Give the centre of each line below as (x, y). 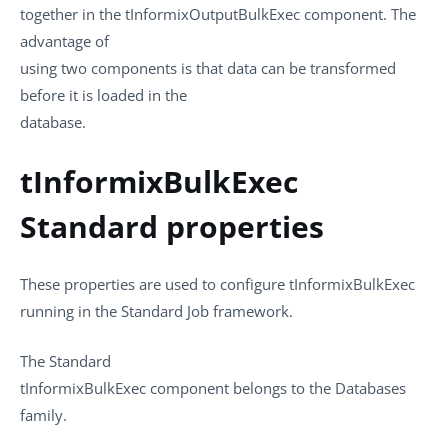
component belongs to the (240, 387)
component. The (358, 14)
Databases (370, 387)
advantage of (64, 41)
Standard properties (172, 226)
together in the (72, 14)
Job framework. (238, 311)
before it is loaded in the (103, 95)
